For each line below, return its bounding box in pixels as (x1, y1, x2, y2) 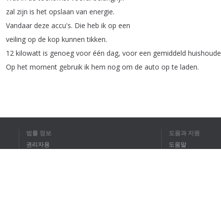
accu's (51, 21, 71, 30)
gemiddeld (153, 48, 186, 58)
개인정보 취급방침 (32, 151, 75, 160)
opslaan (49, 7, 74, 16)
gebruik (59, 62, 82, 72)
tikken (87, 35, 106, 44)
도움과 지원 (175, 129, 200, 137)
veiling (6, 35, 26, 44)
